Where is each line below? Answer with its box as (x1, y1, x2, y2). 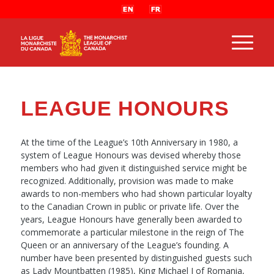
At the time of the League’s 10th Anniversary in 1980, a (20, 136, 238, 148)
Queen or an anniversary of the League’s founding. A (20, 239, 229, 251)
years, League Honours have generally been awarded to (20, 213, 242, 225)
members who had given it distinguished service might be (20, 161, 247, 174)
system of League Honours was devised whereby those (20, 149, 241, 161)
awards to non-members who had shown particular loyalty (20, 187, 252, 199)
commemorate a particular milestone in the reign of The (20, 226, 244, 238)
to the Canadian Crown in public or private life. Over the (20, 200, 239, 212)
